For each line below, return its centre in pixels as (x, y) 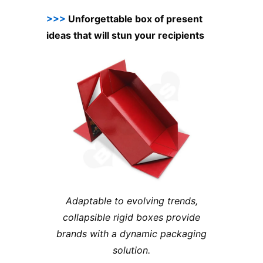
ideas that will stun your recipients (125, 36)
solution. (131, 250)
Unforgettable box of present (135, 19)
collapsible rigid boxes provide (131, 218)
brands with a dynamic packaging (131, 234)
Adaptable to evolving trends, (131, 201)
